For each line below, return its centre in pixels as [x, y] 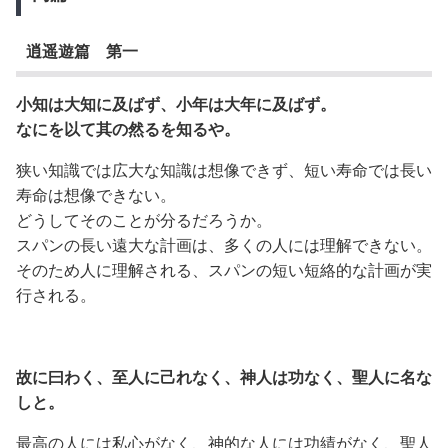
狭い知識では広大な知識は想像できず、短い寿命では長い [224, 170]
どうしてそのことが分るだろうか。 [144, 220]
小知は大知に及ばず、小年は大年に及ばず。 [176, 104]
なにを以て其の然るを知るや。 [128, 129]
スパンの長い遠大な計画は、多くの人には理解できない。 [224, 245]
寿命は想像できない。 [96, 195]
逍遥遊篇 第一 [81, 51]
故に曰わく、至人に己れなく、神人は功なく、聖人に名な [224, 377]
